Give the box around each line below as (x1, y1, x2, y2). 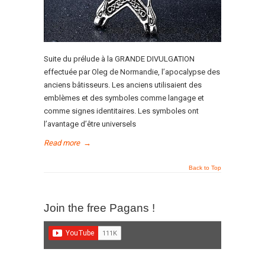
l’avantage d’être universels (44, 119, 136, 128)
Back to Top (189, 164, 221, 171)
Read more (44, 138, 80, 147)
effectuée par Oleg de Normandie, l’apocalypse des (44, 67, 220, 76)
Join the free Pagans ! (44, 202, 155, 214)
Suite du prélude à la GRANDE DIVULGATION (44, 54, 195, 63)
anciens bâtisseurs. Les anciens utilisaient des (44, 80, 202, 89)
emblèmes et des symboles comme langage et (44, 93, 204, 102)
